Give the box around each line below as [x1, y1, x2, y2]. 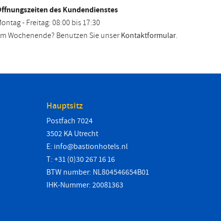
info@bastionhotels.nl [54, 141, 128, 152]
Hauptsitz [46, 100, 83, 112]
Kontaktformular [121, 30, 176, 41]
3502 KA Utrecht [46, 128, 98, 139]
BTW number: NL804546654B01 [46, 167, 149, 178]
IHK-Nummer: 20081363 [46, 180, 123, 190]
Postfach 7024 [46, 115, 93, 126]
